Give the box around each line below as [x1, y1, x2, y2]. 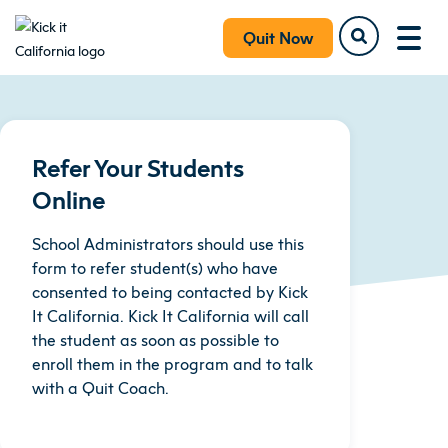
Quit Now [243, 27, 313, 48]
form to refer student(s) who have [32, 258, 278, 278]
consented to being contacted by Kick [32, 282, 308, 302]
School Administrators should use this [32, 234, 304, 254]
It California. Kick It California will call [32, 306, 309, 326]
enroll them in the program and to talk [32, 354, 313, 374]
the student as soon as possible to [32, 330, 279, 350]
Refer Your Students [32, 154, 244, 182]
